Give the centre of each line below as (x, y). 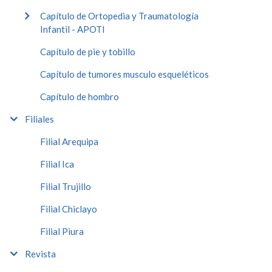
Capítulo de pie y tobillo (88, 51)
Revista (40, 253)
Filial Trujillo (66, 186)
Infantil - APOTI (73, 29)
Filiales (39, 119)
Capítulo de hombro (80, 96)
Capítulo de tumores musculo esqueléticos (124, 74)
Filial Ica (57, 164)
